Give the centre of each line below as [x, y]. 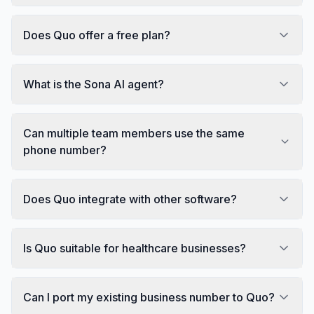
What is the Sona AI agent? [94, 84]
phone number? [65, 150]
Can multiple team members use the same [134, 133]
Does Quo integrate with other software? [130, 199]
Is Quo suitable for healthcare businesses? [135, 248]
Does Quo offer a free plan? [97, 35]
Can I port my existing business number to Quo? [149, 297]
